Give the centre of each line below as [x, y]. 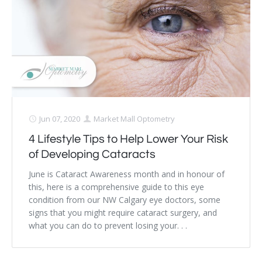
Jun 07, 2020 [60, 118]
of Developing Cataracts [92, 154]
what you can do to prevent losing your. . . [108, 225]
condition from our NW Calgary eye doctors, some [125, 199]
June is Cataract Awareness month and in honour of [127, 174]
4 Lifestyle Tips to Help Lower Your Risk [128, 139]
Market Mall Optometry [134, 118]
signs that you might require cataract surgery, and [123, 212]
